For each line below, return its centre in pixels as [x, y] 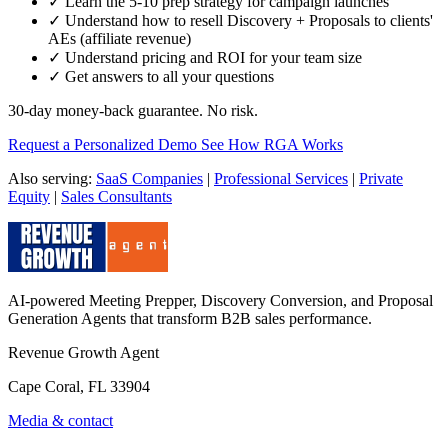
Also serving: [52, 178]
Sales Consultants [116, 196]
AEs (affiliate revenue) [119, 38]
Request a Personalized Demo [104, 144]
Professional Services [281, 178]
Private [381, 178]
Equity [29, 196]
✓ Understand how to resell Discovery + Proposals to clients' [240, 20]
